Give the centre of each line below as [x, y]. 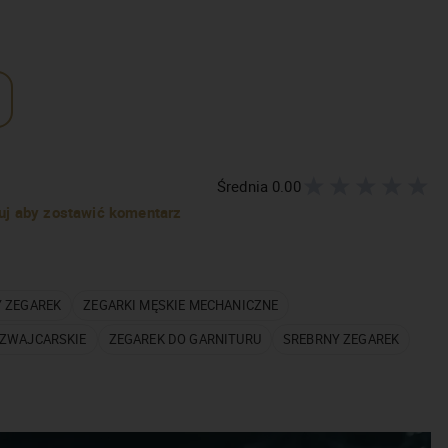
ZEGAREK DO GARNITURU [184, 339]
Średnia [244, 186]
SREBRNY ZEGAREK [341, 339]
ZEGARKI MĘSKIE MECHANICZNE [181, 305]
